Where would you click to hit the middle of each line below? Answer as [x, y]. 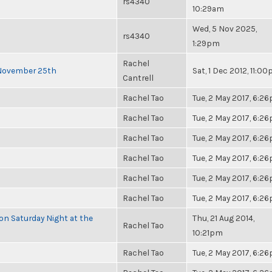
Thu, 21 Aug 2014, [223, 218]
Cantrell [138, 78]
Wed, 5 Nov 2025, [225, 29]
